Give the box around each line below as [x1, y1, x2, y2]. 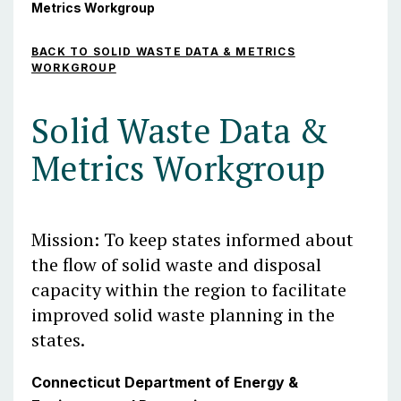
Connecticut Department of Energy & [31, 373, 298, 391]
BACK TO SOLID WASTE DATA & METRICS [31, 45, 295, 58]
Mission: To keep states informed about [31, 227, 354, 252]
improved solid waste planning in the [31, 303, 335, 327]
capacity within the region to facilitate [31, 277, 346, 302]
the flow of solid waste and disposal [31, 252, 321, 277]
